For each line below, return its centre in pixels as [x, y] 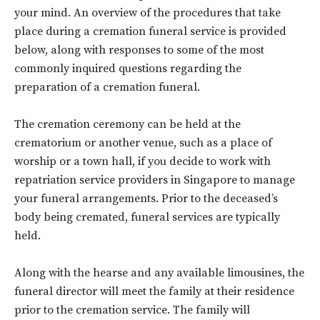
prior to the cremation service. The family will [132, 310]
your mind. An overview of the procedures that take [147, 13]
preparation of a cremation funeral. [107, 87]
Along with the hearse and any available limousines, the [159, 273]
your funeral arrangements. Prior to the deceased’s [146, 199]
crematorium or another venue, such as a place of [143, 143]
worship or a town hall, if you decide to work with [142, 161]
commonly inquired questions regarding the [128, 69]
